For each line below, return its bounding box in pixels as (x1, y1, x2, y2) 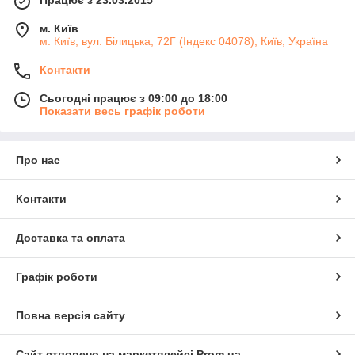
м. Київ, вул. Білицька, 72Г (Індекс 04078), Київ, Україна (40, 35, 328, 48)
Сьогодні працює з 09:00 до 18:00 (40, 92, 227, 105)
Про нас (16, 154, 60, 167)
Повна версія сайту (16, 309, 125, 323)
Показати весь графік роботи (40, 105, 205, 118)
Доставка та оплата (16, 231, 125, 245)
